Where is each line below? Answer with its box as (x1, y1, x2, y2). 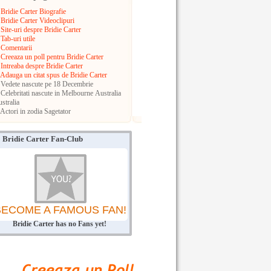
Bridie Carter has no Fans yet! (13, 220, 106, 228)
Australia (95, 89, 121, 97)
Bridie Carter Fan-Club (2, 134, 83, 143)
